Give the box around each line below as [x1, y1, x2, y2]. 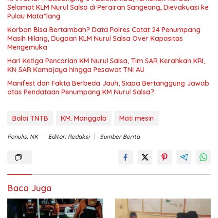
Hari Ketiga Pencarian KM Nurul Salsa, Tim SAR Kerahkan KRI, [7, 56, 205, 65]
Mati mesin [119, 113, 154, 123]
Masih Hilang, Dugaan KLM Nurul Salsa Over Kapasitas [7, 34, 183, 43]
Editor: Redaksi [48, 132, 90, 140]
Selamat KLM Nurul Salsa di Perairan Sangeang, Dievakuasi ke [7, 2, 209, 12]
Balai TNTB [12, 113, 48, 123]
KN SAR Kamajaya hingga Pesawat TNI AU [7, 65, 145, 74]
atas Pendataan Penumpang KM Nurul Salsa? [7, 87, 154, 96]
